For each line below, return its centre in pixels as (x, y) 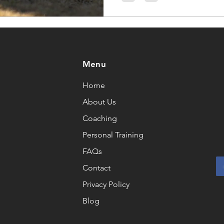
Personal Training (113, 134)
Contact (96, 167)
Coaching (99, 118)
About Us (99, 101)
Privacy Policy (106, 184)
